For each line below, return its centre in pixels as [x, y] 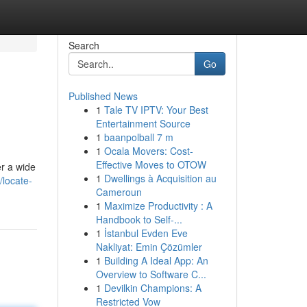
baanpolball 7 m [138, 137]
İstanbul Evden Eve [146, 233]
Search [84, 45]
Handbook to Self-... [139, 219]
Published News [103, 96]
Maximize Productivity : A [158, 206]
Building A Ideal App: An [156, 260]
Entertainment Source [143, 123]
